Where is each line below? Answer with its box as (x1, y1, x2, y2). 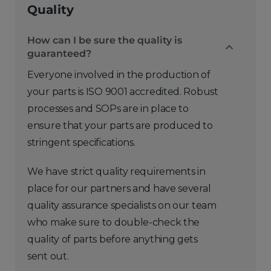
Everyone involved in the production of (27, 69, 211, 80)
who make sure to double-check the (27, 217, 200, 228)
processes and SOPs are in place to (27, 103, 189, 114)
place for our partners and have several (27, 183, 211, 194)
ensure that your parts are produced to (27, 120, 213, 131)
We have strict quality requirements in (27, 166, 206, 177)
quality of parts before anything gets (27, 233, 198, 245)
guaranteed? (27, 48, 91, 59)
